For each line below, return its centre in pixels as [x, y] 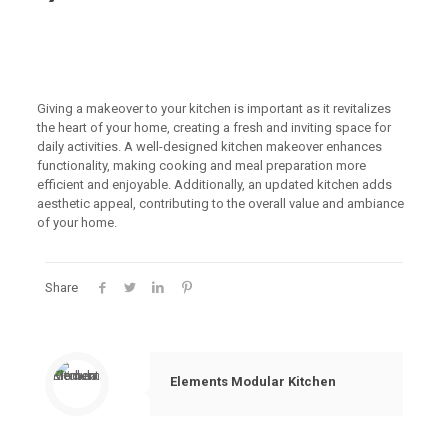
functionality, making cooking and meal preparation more [201, 165]
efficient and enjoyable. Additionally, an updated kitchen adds [214, 184]
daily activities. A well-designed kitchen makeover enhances [209, 146]
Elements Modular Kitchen [253, 381]
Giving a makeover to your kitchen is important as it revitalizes [213, 108]
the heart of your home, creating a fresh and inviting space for [213, 127]
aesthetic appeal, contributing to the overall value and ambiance [220, 203]
